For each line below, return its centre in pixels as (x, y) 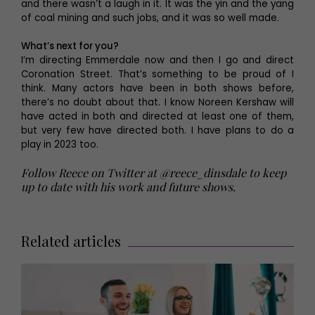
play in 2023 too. (60, 144)
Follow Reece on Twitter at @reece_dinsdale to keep (154, 172)
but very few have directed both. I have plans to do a (157, 130)
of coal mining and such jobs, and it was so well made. (150, 18)
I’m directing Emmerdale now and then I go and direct (157, 60)
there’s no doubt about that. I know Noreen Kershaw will (157, 102)
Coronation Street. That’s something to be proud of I (157, 74)
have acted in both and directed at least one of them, (157, 116)
